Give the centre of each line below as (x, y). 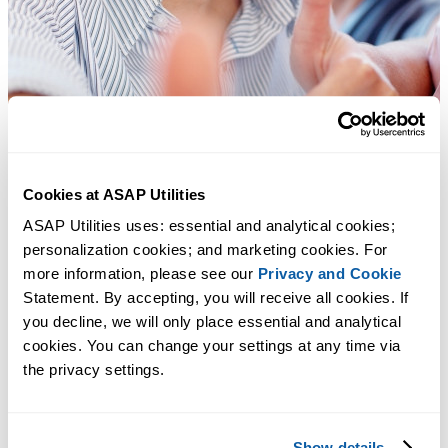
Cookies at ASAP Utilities (114, 194)
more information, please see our (140, 274)
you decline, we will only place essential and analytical (212, 322)
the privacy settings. (94, 370)
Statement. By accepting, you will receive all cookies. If (216, 298)
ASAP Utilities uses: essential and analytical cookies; (209, 226)
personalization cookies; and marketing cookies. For (205, 250)
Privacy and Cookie (329, 274)
